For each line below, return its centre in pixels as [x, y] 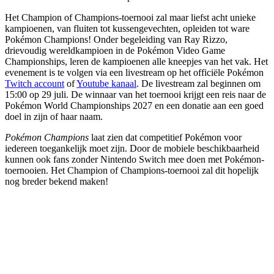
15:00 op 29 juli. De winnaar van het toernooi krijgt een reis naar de [135, 94]
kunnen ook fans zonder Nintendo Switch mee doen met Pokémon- [135, 159]
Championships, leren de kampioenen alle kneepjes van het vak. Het [136, 61]
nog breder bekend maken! [57, 181]
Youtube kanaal [106, 83]
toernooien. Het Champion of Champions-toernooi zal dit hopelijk [132, 170]
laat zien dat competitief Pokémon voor [165, 137]
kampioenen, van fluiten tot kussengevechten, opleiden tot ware [127, 28]
